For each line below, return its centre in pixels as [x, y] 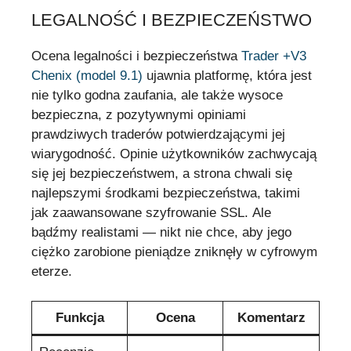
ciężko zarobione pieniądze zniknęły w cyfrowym [174, 251]
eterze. [52, 271]
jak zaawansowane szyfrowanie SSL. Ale [151, 212]
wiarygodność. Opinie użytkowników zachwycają [174, 154]
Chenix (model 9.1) [87, 75]
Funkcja [80, 318]
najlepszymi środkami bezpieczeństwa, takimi [166, 193]
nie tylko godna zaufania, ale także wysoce [157, 95]
